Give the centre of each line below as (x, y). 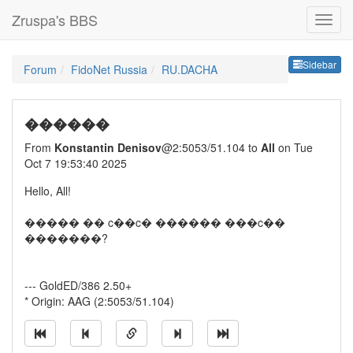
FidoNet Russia (109, 69)
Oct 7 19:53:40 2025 (76, 163)
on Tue (294, 147)
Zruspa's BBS (55, 20)
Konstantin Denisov (108, 147)
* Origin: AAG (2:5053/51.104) (99, 301)
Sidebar (320, 65)
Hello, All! (48, 191)
